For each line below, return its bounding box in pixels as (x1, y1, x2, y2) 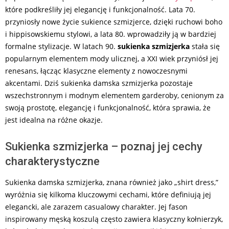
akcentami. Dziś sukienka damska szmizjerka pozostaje (5, 78, 193, 88)
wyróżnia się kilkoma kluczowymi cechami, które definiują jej (5, 190, 211, 199)
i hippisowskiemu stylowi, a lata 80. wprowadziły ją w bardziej (5, 29, 216, 39)
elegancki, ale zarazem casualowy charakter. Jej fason (5, 202, 188, 212)
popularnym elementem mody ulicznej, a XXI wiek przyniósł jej (5, 54, 218, 63)
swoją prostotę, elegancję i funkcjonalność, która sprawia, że (5, 103, 211, 112)
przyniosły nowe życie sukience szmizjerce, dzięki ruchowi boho (5, 17, 222, 27)
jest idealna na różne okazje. (5, 115, 103, 125)
